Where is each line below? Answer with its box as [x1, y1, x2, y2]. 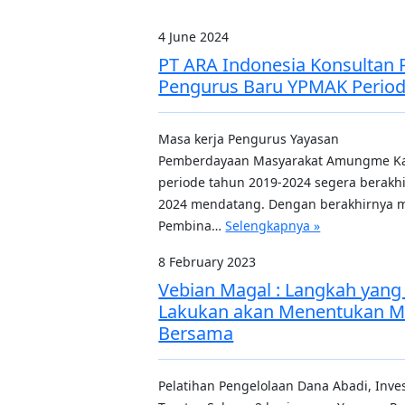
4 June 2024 [158, 28, 230, 45]
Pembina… [158, 217, 226, 234]
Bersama [158, 321, 234, 345]
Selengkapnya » [225, 217, 321, 234]
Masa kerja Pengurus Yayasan [158, 130, 340, 147]
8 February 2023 [158, 253, 257, 270]
